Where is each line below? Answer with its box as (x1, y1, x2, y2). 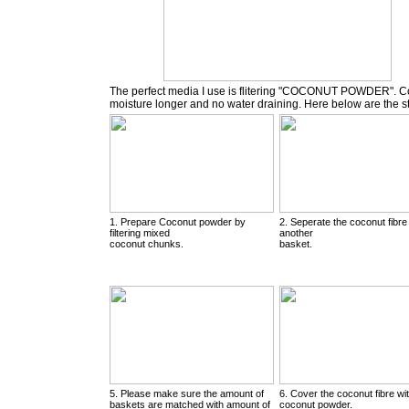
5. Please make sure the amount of (110, 388, 264, 399)
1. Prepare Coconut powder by (110, 216, 246, 227)
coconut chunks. (110, 238, 184, 249)
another (279, 227, 313, 238)
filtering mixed (110, 227, 170, 238)
